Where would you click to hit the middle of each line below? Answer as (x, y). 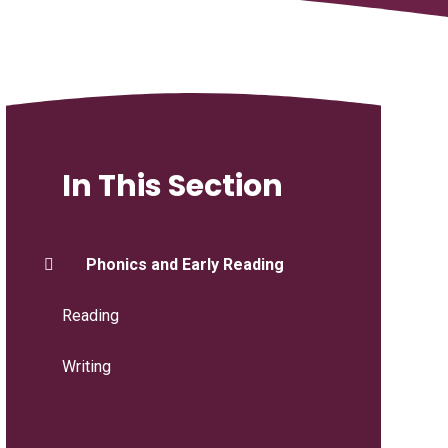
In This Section (172, 185)
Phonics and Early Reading (184, 264)
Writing (86, 366)
